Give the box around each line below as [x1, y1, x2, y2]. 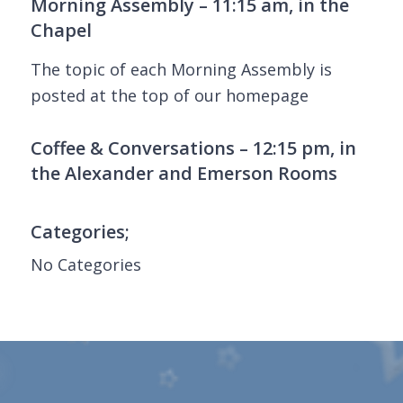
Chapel [30, 17, 92, 42]
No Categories [30, 253, 141, 275]
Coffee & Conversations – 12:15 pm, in [30, 135, 356, 160]
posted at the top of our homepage [30, 84, 309, 106]
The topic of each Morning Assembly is [30, 58, 332, 80]
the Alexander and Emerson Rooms [30, 160, 337, 185]
